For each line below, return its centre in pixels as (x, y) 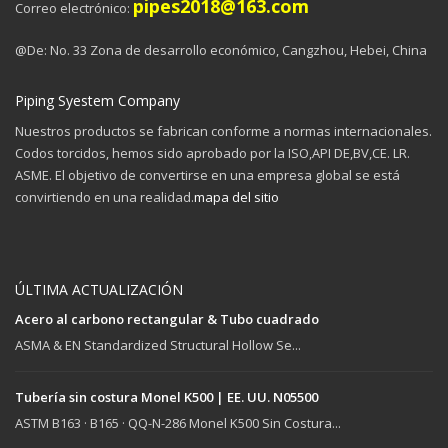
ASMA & (40, 345)
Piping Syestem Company (97, 101)
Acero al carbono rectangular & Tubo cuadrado (167, 319)
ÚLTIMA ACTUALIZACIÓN (99, 290)
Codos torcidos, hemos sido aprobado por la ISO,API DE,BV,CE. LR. (212, 153)
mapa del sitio (236, 197)
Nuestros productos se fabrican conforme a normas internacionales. (223, 131)
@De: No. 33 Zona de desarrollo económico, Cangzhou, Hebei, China (221, 50)
